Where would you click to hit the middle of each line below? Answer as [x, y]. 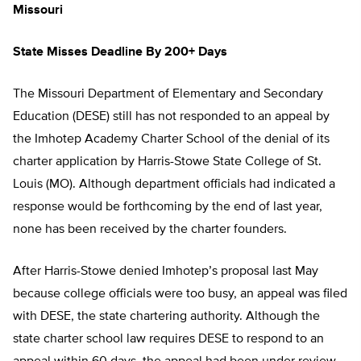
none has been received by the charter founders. [150, 230]
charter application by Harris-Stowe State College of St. [167, 162]
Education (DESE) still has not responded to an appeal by [171, 117]
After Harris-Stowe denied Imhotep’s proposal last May [166, 272]
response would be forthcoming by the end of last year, [168, 207]
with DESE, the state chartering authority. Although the [166, 317]
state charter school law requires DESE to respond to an [168, 340]
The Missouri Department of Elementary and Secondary [168, 95]
